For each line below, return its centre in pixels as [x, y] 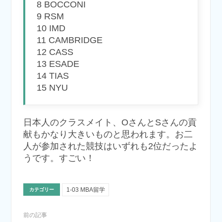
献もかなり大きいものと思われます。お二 [108, 135]
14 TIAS [53, 76]
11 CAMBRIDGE [70, 40]
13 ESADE [58, 64]
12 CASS [55, 52]
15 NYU [53, 87]
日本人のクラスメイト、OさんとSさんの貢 [110, 123]
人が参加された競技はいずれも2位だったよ [110, 146]
